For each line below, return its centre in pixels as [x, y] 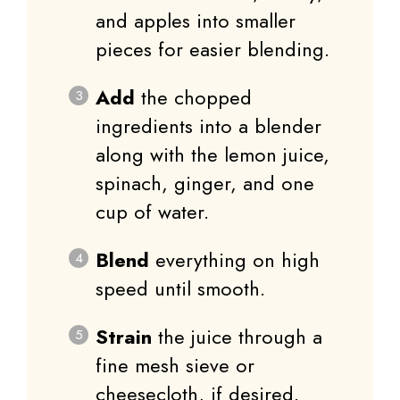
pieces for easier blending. [212, 50]
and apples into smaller [196, 21]
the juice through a [237, 337]
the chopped [193, 98]
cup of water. [152, 212]
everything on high [234, 260]
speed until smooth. [180, 289]
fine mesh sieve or [175, 366]
